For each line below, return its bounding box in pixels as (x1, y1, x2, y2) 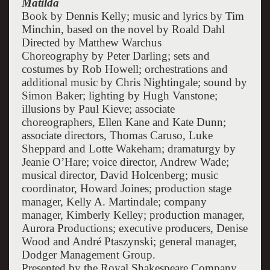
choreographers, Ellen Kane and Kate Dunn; (21, 115, 226, 128)
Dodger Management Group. (21, 248, 155, 261)
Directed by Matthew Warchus (21, 36, 162, 49)
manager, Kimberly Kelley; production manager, (21, 208, 245, 221)
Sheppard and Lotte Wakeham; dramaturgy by (21, 142, 236, 155)
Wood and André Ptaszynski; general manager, (21, 234, 237, 248)
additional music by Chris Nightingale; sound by (21, 75, 247, 89)
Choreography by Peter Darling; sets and (21, 49, 210, 62)
